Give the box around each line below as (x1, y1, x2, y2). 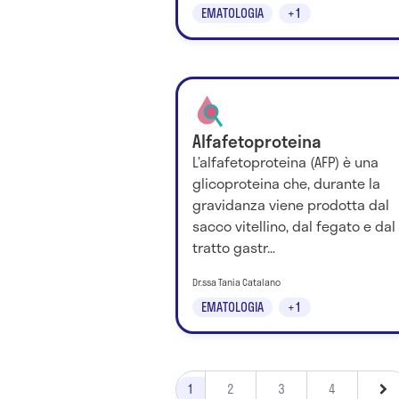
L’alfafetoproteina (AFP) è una (192, 150, 379, 173)
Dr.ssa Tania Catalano (192, 275, 281, 290)
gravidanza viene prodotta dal (192, 192, 389, 216)
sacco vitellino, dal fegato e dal (192, 214, 395, 237)
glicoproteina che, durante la (192, 171, 380, 194)
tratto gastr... (192, 235, 275, 258)
